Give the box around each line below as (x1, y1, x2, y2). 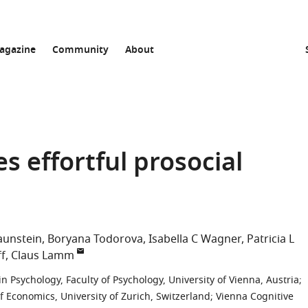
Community (52, 43, 109, 58)
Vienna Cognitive (216, 289, 294, 304)
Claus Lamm (11, 247, 74, 264)
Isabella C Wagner (148, 231, 241, 247)
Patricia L (247, 231, 294, 247)
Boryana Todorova (47, 231, 143, 247)
